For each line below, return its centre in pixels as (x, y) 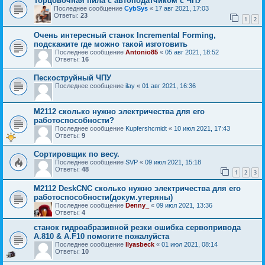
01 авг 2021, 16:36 (169, 85)
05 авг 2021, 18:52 (192, 52)
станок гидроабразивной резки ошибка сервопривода (137, 228)
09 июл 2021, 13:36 (184, 206)
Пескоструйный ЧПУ (72, 77)
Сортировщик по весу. (77, 154)
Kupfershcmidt (146, 128)
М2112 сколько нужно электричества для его (119, 111)
